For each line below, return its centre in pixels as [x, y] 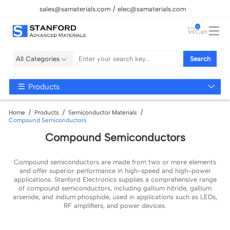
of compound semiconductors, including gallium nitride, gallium [115, 188]
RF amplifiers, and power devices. [115, 205]
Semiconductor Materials [103, 112]
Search [200, 59]
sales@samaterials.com [75, 9]
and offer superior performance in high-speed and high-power [115, 170]
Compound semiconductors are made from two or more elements [115, 162]
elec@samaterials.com [151, 9]
